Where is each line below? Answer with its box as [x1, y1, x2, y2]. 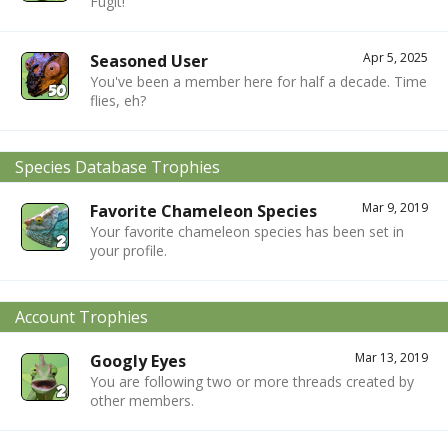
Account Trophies [15, 305, 148, 328]
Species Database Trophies [15, 155, 220, 178]
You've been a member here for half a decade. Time [90, 71, 427, 91]
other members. [90, 391, 194, 411]
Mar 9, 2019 [362, 198, 428, 216]
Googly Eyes [90, 350, 186, 373]
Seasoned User [90, 49, 208, 72]
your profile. [90, 240, 167, 260]
